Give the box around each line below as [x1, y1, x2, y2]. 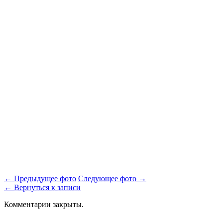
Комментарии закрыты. [4, 200, 84, 209]
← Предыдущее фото [4, 174, 76, 183]
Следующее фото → [78, 174, 146, 183]
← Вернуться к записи [4, 183, 81, 192]
